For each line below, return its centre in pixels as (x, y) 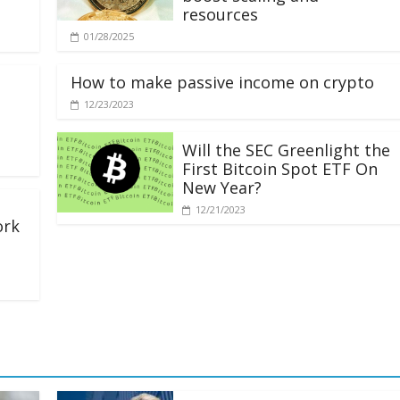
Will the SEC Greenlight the (286, 150)
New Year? (222, 188)
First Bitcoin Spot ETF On (280, 169)
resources (220, 15)
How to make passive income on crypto (222, 83)
